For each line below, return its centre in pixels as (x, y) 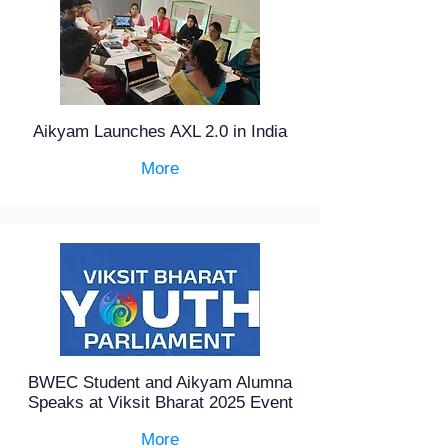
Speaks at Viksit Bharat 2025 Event (160, 402)
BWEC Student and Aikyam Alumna (160, 382)
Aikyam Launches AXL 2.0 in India (160, 131)
